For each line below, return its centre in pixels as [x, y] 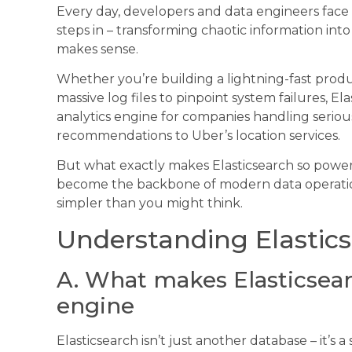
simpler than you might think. [150, 203]
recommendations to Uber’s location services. [198, 136]
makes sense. [97, 49]
